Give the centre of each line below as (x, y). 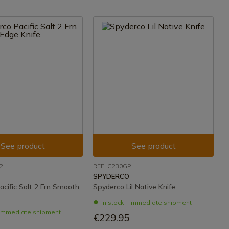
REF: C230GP (112, 166)
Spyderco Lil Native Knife (134, 187)
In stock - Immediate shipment (146, 203)
